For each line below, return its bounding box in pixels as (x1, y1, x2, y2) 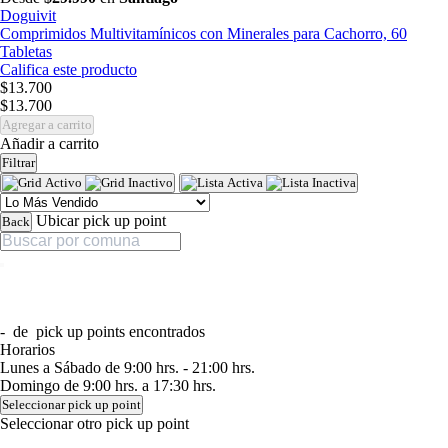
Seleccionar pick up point (2, 397, 141, 412)
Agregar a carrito (2, 117, 92, 132)
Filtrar (2, 155, 35, 170)
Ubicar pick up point (36, 212, 166, 229)
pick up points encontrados (32, 323, 205, 340)
